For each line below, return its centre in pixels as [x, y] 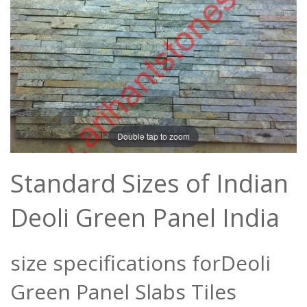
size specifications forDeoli [140, 262]
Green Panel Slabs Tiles [123, 291]
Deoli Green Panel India [145, 217]
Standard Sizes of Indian [149, 183]
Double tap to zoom [153, 136]
